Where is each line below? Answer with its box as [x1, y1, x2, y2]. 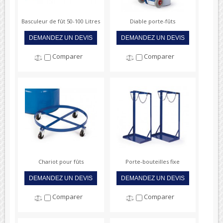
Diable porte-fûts [130, 17, 176, 25]
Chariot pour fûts [38, 157, 84, 165]
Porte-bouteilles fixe [125, 157, 180, 165]
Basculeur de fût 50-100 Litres [21, 17, 101, 25]
